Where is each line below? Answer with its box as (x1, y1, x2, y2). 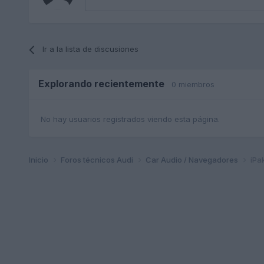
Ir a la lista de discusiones (42, 44, 138, 54)
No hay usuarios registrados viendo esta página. (40, 114, 220, 124)
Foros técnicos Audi (60, 154, 135, 164)
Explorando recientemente (38, 78, 171, 90)
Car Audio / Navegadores (145, 154, 240, 164)
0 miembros (171, 80, 214, 90)
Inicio (28, 154, 50, 164)
